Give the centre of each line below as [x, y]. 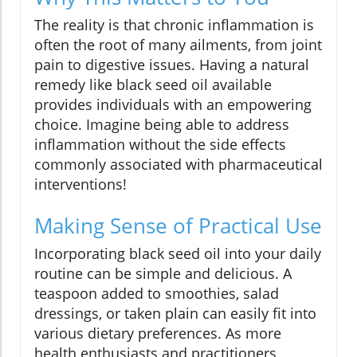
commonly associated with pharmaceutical [178, 164]
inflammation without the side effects [160, 144]
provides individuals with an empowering [173, 104]
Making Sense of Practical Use [178, 225]
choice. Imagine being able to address [162, 124]
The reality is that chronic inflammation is [174, 24]
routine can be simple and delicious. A [163, 273]
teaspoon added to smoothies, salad [157, 293]
